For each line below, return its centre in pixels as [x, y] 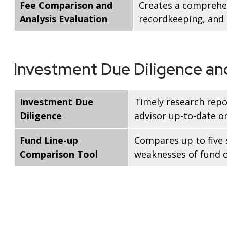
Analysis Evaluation [63, 19]
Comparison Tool [59, 154]
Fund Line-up [49, 141]
